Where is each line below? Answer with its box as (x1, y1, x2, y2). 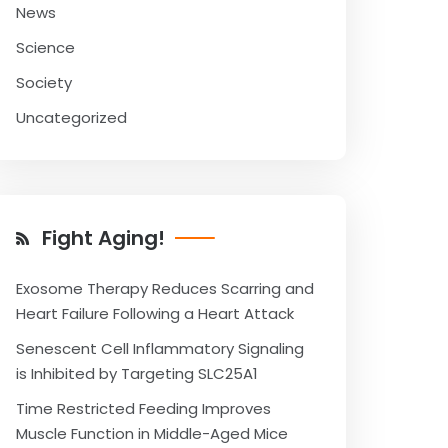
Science (16, 37, 75, 58)
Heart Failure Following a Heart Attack (16, 303, 294, 324)
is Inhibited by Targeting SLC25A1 (16, 363, 258, 384)
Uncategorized (16, 107, 127, 128)
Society (16, 72, 72, 93)
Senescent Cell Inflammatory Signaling (16, 338, 304, 359)
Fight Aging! (42, 224, 165, 252)
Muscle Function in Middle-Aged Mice (16, 423, 288, 444)
